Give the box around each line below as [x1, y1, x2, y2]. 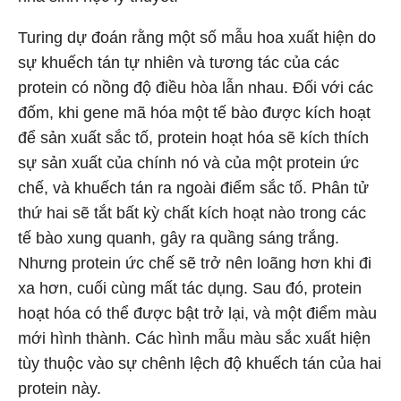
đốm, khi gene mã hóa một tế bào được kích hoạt [18, 104, 371, 122]
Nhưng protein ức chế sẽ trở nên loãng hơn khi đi [18, 254, 371, 272]
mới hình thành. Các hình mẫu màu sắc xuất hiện [18, 329, 371, 347]
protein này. [18, 380, 101, 397]
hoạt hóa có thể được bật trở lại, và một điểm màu [18, 304, 377, 322]
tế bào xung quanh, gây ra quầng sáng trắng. [18, 229, 339, 247]
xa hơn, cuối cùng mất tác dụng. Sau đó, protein [18, 279, 362, 297]
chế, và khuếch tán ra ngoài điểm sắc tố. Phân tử [18, 179, 369, 197]
